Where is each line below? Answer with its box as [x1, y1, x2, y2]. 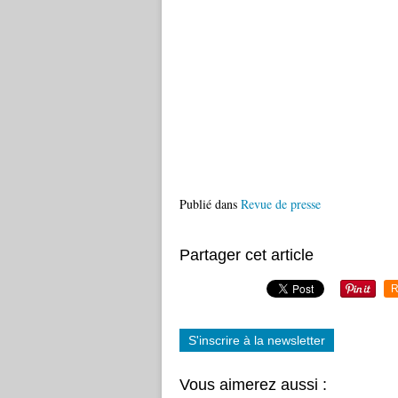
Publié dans [179, 195, 237, 212]
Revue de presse [241, 195, 321, 212]
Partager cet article [179, 246, 314, 264]
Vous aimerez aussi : [179, 376, 327, 394]
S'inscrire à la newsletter [188, 333, 325, 347]
